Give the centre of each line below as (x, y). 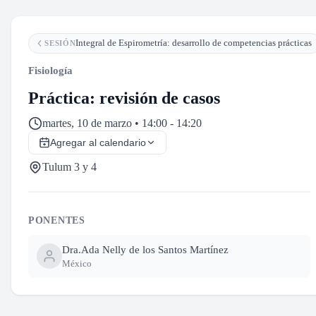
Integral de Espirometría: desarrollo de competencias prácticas (194, 43)
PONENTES (57, 221)
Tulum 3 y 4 (69, 167)
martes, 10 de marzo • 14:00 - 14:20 (122, 123)
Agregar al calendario (98, 143)
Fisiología (50, 71)
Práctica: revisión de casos (124, 98)
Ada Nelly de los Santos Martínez (155, 250)
